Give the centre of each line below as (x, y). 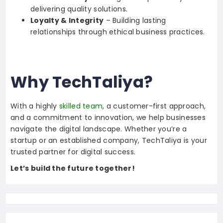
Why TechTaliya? (82, 82)
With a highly (35, 106)
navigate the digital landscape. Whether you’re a (99, 129)
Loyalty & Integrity (67, 21)
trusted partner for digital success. (73, 152)
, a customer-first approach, (154, 106)
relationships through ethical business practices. (118, 32)
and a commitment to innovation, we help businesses (108, 118)
